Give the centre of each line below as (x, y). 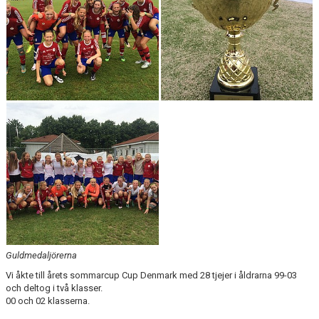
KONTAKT (28, 7)
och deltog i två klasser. (54, 288)
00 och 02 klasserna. (48, 301)
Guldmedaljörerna (41, 255)
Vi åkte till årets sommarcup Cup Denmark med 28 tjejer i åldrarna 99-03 (151, 275)
